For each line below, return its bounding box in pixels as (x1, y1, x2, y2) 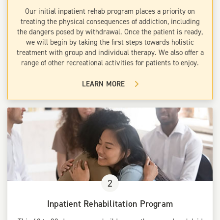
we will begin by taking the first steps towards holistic (26, 37, 194, 48)
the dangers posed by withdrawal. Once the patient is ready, (17, 27, 203, 37)
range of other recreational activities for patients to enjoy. (21, 58, 199, 68)
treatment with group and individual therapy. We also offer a (16, 48, 204, 58)
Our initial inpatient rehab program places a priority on (25, 6, 195, 17)
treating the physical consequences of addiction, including (20, 17, 200, 27)
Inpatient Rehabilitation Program (47, 198, 173, 210)
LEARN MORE (82, 79, 125, 89)
